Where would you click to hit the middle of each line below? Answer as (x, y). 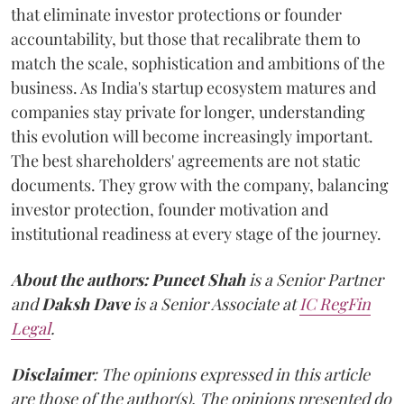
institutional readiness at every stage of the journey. (196, 234)
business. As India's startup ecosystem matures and (193, 87)
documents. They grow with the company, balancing (200, 185)
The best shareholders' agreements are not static (186, 161)
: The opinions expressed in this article (231, 374)
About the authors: (79, 280)
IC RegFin (335, 304)
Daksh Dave (86, 304)
